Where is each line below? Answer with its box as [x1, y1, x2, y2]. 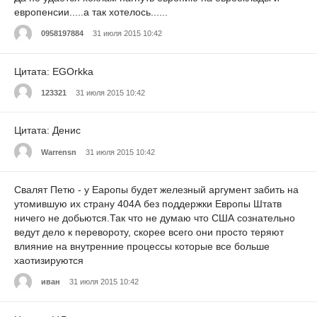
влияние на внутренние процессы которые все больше [14, 241, 270, 253]
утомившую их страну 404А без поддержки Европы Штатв [14, 198, 282, 210]
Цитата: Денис [14, 125, 81, 137]
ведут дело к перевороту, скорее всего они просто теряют [14, 226, 284, 238]
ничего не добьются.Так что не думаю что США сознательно [14, 212, 295, 224]
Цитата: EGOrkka [14, 65, 93, 77]
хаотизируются [14, 255, 83, 267]
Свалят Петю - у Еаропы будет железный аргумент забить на [14, 184, 299, 196]
